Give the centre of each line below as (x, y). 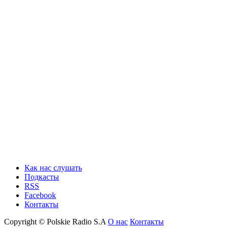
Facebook (40, 195)
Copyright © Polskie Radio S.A (56, 222)
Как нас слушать (53, 168)
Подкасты (42, 177)
